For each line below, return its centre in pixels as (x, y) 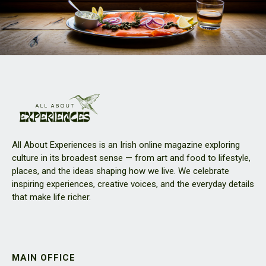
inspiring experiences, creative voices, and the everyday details (133, 184)
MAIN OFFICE (44, 257)
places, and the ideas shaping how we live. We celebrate (121, 171)
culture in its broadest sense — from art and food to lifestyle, (131, 158)
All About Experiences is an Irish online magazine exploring (126, 145)
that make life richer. (51, 197)
